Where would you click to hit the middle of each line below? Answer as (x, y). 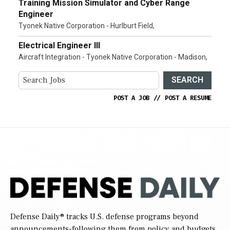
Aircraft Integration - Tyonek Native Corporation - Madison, (113, 57)
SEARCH (187, 80)
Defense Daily (35, 216)
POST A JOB (131, 98)
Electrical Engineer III (59, 45)
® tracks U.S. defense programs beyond (129, 216)
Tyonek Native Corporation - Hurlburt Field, (87, 25)
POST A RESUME (188, 98)
